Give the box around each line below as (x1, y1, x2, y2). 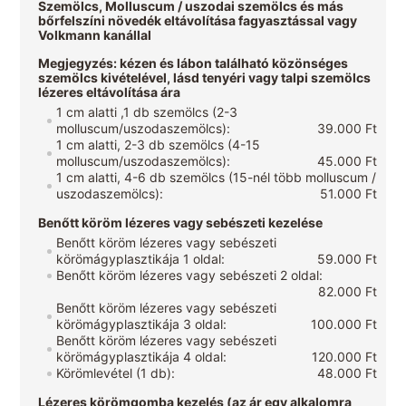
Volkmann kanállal (38, 27, 152, 43)
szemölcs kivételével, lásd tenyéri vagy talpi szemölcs (38, 70, 372, 86)
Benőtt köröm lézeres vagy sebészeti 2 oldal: (56, 267, 324, 284)
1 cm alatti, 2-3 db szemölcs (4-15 (56, 137, 261, 153)
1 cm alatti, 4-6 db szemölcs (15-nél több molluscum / (56, 169, 377, 186)
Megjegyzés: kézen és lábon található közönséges (38, 55, 349, 72)
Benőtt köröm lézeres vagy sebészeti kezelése (38, 215, 324, 231)
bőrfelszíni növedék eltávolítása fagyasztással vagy (38, 13, 358, 29)
